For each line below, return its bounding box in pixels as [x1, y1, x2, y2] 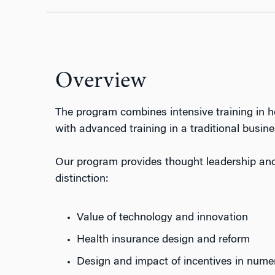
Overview [55, 70, 146, 93]
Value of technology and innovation [76, 212, 248, 223]
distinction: [55, 174, 109, 185]
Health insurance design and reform [76, 234, 250, 246]
